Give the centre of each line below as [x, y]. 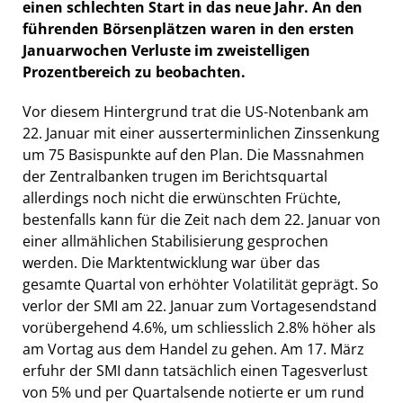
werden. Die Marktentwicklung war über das [171, 263]
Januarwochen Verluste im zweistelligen [166, 51]
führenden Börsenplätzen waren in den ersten [188, 29]
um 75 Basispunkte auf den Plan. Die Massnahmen [193, 155]
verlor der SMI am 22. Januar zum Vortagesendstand [200, 306]
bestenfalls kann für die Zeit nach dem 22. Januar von [201, 220]
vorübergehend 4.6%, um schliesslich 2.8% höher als [199, 328]
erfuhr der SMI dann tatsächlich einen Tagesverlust [195, 371]
